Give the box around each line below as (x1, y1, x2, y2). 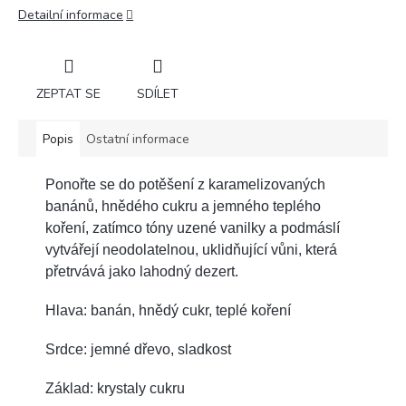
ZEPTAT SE (36, 84, 101, 102)
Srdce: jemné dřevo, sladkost (45, 341, 231, 357)
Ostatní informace (86, 130, 189, 148)
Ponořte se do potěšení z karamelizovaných (45, 176, 325, 192)
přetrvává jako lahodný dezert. (45, 263, 238, 279)
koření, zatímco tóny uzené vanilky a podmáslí (45, 219, 340, 236)
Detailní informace (18, 6, 123, 24)
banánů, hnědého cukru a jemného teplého (45, 198, 321, 214)
